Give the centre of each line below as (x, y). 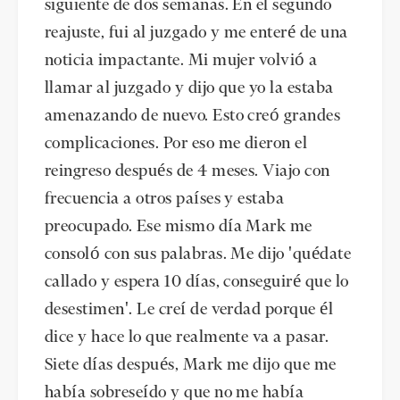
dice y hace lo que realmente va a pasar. (187, 337)
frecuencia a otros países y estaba (165, 199)
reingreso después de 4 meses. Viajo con (187, 171)
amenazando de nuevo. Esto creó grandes (193, 116)
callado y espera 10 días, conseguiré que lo (197, 282)
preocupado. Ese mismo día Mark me (179, 226)
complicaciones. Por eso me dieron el (176, 143)
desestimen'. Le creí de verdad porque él (189, 309)
